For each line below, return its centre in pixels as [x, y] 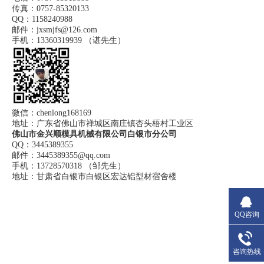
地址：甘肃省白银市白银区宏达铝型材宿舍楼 [94, 177]
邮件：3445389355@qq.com [61, 156]
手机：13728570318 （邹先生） [69, 166]
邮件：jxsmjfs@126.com [56, 30]
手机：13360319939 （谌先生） [69, 41]
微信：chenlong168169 [53, 113]
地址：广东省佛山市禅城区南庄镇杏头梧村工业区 [103, 124]
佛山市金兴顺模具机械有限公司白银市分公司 [94, 134]
